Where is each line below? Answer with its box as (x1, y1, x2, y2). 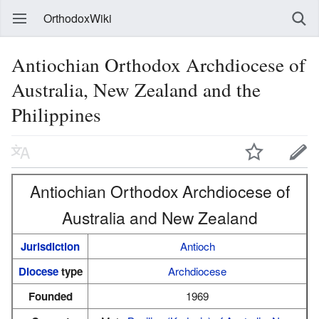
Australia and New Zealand (61, 205, 258, 229)
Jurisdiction (21, 238, 80, 254)
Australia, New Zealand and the (11, 76, 261, 103)
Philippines (11, 101, 101, 127)
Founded (28, 288, 73, 304)
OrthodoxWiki (43, 10, 112, 26)
